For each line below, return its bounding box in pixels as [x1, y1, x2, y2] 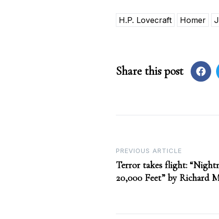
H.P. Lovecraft [119, 15, 172, 25]
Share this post [116, 64, 183, 79]
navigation [115, 169, 193, 192]
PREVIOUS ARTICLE [116, 147, 182, 155]
